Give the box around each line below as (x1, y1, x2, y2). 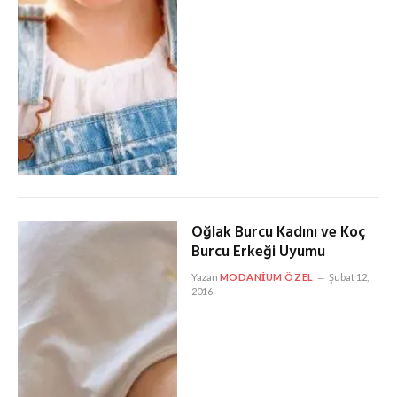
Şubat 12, (328, 270, 369, 283)
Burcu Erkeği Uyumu (191, 239, 325, 264)
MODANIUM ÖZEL (219, 270, 314, 283)
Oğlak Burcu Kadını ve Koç (191, 220, 365, 245)
